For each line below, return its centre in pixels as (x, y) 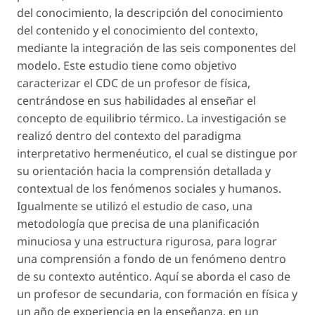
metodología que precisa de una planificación (138, 223)
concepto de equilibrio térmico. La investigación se (152, 118)
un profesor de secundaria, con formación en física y (157, 294)
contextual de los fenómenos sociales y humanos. (149, 188)
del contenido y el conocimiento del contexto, (137, 30)
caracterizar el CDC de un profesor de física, (134, 83)
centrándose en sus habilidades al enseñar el (136, 100)
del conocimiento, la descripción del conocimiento (150, 12)
